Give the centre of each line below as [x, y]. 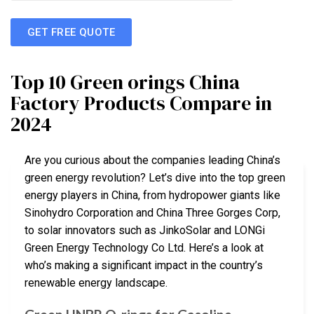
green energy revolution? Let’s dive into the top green [155, 178]
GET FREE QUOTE [71, 32]
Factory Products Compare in [141, 103]
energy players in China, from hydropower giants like [152, 196]
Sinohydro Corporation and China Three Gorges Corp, [152, 213]
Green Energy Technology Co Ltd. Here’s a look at [144, 248]
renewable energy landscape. [96, 283]
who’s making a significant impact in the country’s [144, 266]
